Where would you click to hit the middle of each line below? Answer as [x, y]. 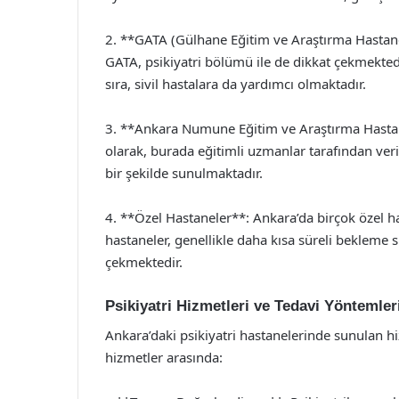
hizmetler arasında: [164, 357]
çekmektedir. [144, 262]
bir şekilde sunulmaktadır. [184, 173]
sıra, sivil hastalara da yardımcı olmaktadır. [236, 84]
